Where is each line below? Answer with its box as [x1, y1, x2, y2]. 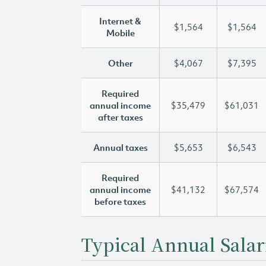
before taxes [94, 195, 146, 207]
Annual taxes [93, 141, 148, 153]
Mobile [106, 27, 135, 39]
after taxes [97, 111, 143, 123]
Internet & [99, 15, 141, 27]
